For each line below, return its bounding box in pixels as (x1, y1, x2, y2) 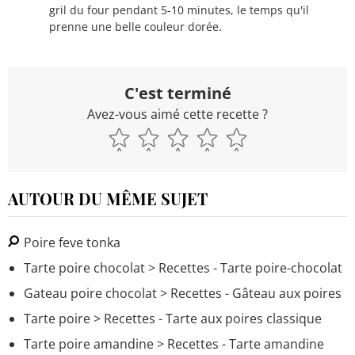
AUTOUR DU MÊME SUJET (8, 187, 208, 209)
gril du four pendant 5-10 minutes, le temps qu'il (49, 2, 309, 17)
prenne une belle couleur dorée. (49, 18, 222, 34)
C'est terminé (124, 82, 231, 104)
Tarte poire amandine (24, 334, 154, 353)
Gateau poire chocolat (24, 284, 157, 302)
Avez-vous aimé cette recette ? (87, 105, 268, 123)
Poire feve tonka (21, 233, 120, 251)
